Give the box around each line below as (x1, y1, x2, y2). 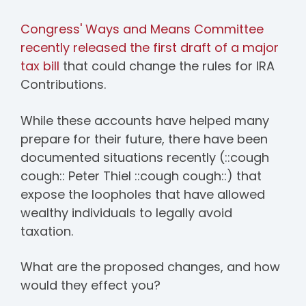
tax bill (20, 57, 63, 75)
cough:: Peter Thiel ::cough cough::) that (20, 167, 262, 184)
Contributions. (20, 76, 106, 94)
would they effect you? (20, 276, 161, 294)
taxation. (20, 222, 73, 240)
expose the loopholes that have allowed (20, 185, 265, 203)
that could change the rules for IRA (63, 57, 275, 75)
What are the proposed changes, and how (20, 258, 280, 275)
